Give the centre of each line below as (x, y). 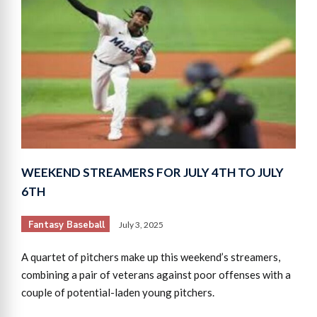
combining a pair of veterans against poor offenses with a (156, 275)
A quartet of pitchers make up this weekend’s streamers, (151, 257)
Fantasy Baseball (67, 225)
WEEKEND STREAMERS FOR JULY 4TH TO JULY (152, 173)
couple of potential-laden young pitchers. (118, 293)
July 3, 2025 (141, 225)
